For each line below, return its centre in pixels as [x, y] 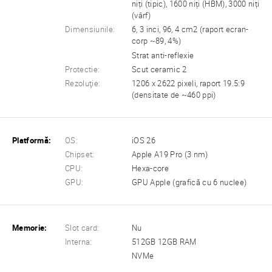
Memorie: [30, 228]
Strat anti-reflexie [163, 55]
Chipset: [80, 154]
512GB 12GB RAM [164, 242]
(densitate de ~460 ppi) [174, 95]
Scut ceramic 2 [159, 69]
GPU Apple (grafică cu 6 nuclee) [189, 183]
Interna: [79, 242]
